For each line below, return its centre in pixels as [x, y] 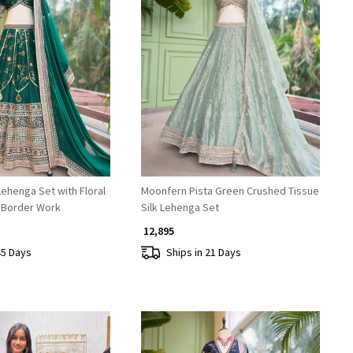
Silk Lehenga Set [180, 208]
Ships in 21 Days [203, 252]
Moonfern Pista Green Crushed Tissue [230, 191]
